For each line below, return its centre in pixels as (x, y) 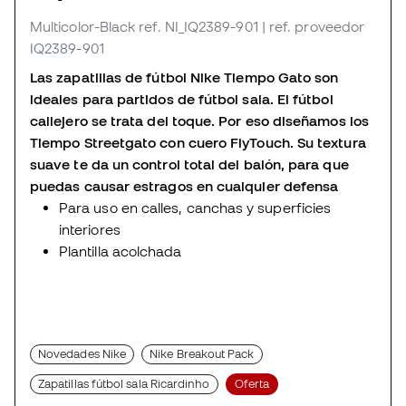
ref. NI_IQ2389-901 (198, 26)
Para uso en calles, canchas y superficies (195, 207)
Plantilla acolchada (121, 251)
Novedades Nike (82, 353)
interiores (90, 229)
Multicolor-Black (83, 26)
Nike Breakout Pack (202, 353)
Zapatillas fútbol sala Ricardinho (124, 383)
